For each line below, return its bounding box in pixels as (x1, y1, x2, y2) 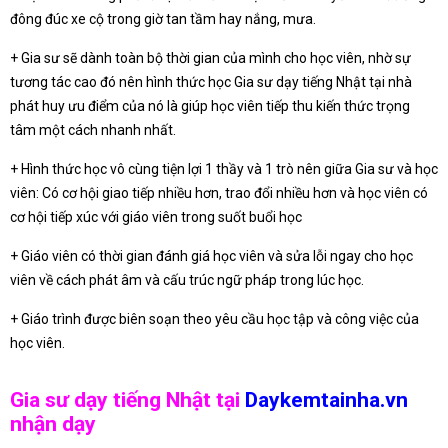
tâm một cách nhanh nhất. (10, 122, 176, 139)
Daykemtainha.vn (245, 387, 408, 412)
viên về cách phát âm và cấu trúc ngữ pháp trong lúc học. (10, 272, 364, 289)
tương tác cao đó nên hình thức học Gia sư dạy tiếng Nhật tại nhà (10, 74, 412, 91)
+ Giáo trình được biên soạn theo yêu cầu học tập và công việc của (10, 311, 419, 328)
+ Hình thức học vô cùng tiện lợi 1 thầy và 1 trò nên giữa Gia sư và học (10, 161, 438, 178)
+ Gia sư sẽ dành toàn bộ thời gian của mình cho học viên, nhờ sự (10, 50, 411, 67)
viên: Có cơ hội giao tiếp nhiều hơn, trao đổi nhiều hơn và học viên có (10, 185, 428, 202)
